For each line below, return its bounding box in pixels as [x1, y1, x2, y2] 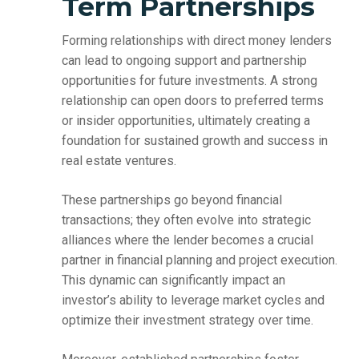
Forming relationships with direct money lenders [61, 33, 332, 49]
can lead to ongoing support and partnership [61, 53, 307, 69]
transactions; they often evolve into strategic [61, 212, 311, 228]
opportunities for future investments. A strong [61, 73, 317, 89]
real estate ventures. [61, 153, 176, 169]
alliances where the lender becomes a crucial [61, 232, 313, 248]
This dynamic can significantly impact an [61, 272, 285, 288]
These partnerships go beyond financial [61, 192, 282, 208]
